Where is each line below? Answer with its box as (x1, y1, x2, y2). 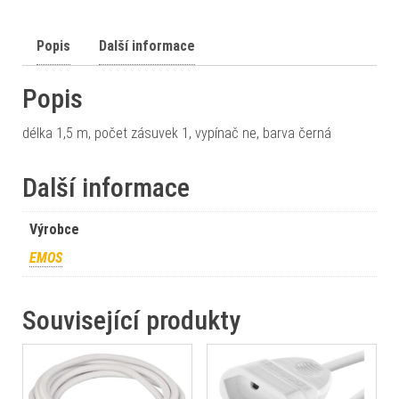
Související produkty (22, 305, 240, 336)
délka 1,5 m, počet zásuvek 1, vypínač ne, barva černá (22, 125, 331, 142)
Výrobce (29, 221, 79, 238)
